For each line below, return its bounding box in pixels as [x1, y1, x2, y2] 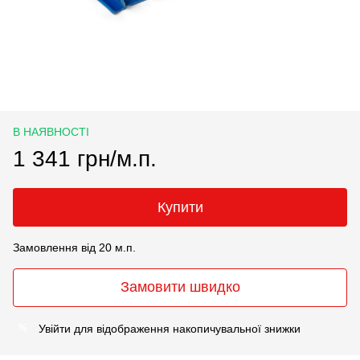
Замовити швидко [120, 279, 240, 296]
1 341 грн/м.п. [13, 145, 157, 171]
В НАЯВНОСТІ [13, 125, 89, 138]
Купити [157, 198, 203, 215]
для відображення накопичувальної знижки [71, 321, 301, 335]
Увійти [39, 321, 71, 335]
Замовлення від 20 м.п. [13, 240, 136, 254]
